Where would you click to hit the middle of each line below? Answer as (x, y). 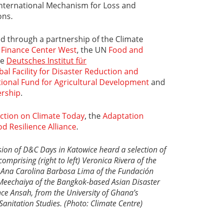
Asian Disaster (136, 182)
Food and (126, 50)
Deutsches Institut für (46, 60)
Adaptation (123, 116)
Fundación (136, 171)
